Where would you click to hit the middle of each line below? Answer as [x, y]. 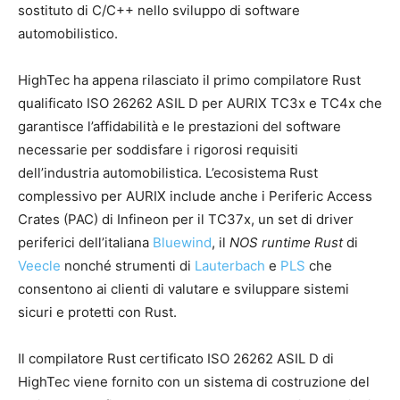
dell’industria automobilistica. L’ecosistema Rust [168, 173]
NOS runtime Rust [286, 243]
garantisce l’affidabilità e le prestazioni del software [179, 127]
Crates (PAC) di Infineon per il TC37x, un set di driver [186, 220]
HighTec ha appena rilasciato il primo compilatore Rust [189, 80]
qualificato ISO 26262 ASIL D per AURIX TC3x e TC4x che [200, 104]
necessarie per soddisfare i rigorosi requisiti [158, 150]
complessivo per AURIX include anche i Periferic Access [195, 196]
